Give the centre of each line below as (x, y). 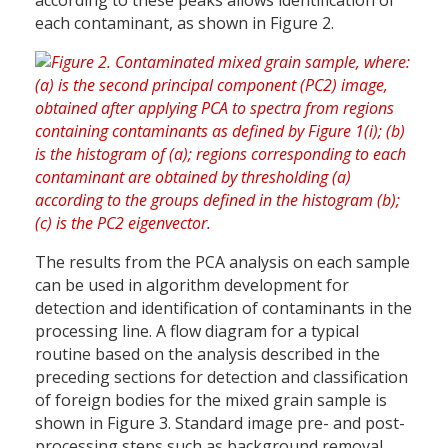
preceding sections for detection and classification (221, 377)
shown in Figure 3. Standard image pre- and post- (220, 423)
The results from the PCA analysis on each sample (222, 262)
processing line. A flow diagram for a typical (197, 331)
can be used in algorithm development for (192, 285)
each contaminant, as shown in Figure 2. (184, 23)
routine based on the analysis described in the (207, 354)
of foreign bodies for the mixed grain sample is (211, 400)
